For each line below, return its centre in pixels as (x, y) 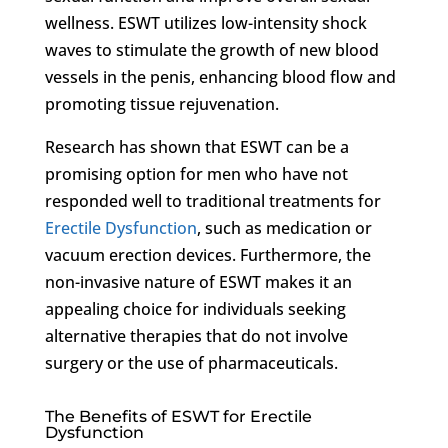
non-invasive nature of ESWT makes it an (198, 281)
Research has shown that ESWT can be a (196, 146)
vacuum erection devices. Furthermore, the (207, 254)
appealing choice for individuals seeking (195, 308)
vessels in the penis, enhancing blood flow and (220, 76)
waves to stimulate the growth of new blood (211, 49)
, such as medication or (284, 227)
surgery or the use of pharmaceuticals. (191, 362)
